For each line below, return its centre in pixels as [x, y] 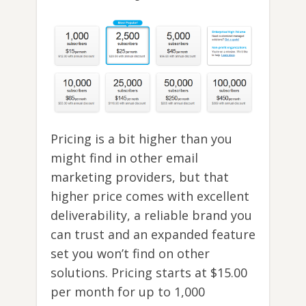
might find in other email [124, 157]
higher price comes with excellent [150, 196]
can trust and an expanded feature [153, 234]
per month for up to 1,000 [128, 291]
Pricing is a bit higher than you [141, 138]
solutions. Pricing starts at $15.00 [149, 272]
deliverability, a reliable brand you [151, 215]
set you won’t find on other [130, 253]
